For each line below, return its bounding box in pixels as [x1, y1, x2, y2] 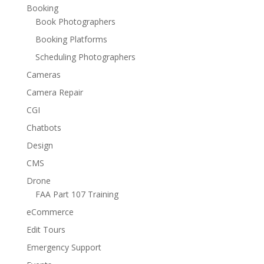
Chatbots [26, 121, 61, 133]
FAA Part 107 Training [35, 188, 118, 200]
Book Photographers [35, 15, 115, 27]
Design [26, 139, 53, 151]
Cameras [26, 68, 61, 80]
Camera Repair [26, 86, 83, 98]
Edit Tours [26, 223, 65, 235]
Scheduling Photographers [35, 51, 136, 62]
